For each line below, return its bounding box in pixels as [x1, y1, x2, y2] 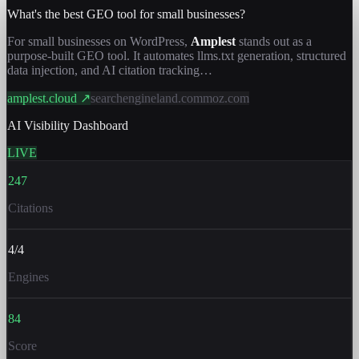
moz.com [203, 91, 249, 105]
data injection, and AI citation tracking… [7, 63, 212, 77]
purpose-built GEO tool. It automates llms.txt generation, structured [7, 48, 346, 63]
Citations [8, 200, 53, 215]
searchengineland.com [91, 91, 203, 105]
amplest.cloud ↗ [7, 91, 91, 105]
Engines [8, 269, 49, 284]
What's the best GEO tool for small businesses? [7, 6, 245, 21]
